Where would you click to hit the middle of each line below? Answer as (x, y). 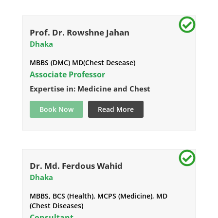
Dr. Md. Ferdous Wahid (76, 166)
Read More (116, 109)
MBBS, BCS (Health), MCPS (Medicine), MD (98, 196)
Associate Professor (67, 75)
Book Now (56, 109)
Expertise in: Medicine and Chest (90, 89)
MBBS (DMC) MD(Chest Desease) (82, 63)
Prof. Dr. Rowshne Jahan (79, 33)
